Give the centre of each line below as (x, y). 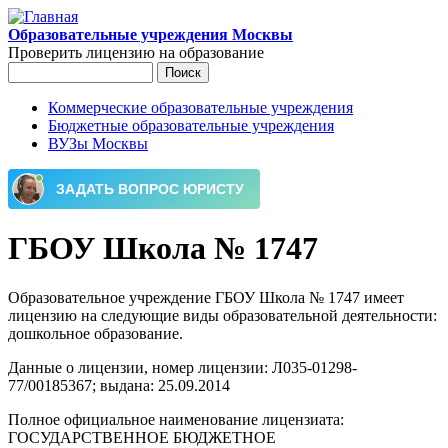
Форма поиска (86, 94)
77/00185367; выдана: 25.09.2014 (119, 385)
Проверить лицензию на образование (136, 52)
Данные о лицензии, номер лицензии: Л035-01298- (182, 367)
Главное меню (84, 131)
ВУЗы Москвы (98, 143)
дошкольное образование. (95, 333)
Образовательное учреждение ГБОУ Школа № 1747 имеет (206, 297)
